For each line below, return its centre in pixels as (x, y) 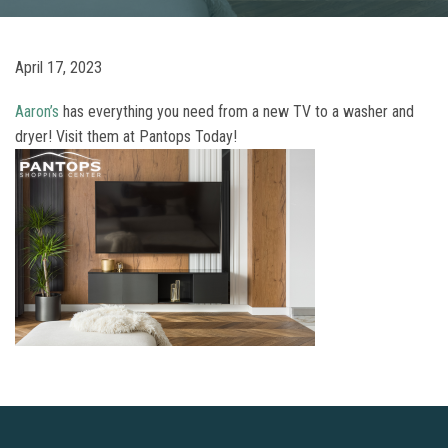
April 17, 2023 (58, 67)
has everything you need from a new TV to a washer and (236, 111)
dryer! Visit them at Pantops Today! (126, 136)
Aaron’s (37, 111)
